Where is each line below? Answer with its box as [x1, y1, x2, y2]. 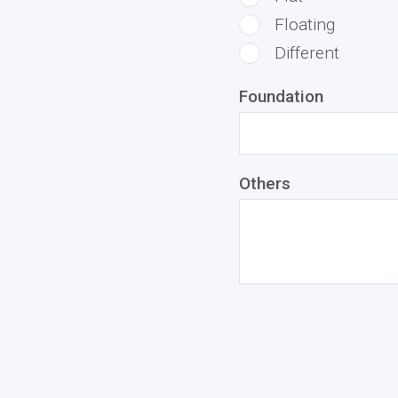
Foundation [238, 86, 323, 107]
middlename [238, 303, 333, 323]
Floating [274, 14, 335, 35]
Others [238, 173, 291, 194]
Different [274, 43, 339, 63]
